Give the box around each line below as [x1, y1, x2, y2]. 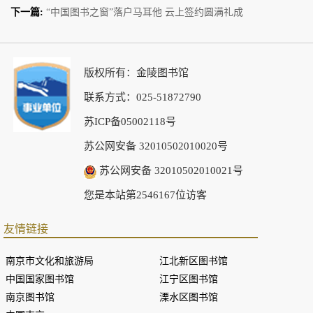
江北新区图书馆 [159, 256, 228, 267]
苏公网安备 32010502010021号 [96, 165, 243, 177]
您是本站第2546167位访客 [84, 189, 207, 201]
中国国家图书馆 [6, 274, 74, 285]
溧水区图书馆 [159, 292, 218, 303]
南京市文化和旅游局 [6, 256, 94, 267]
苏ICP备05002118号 [84, 116, 176, 128]
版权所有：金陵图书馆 [84, 67, 189, 79]
